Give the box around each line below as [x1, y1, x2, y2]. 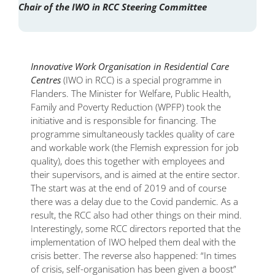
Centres [31, 74, 61, 87]
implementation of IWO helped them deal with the [31, 236, 236, 249]
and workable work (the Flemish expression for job [31, 141, 239, 154]
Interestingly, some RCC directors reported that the [31, 222, 241, 235]
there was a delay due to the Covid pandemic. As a [31, 195, 238, 208]
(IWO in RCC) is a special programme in [61, 74, 222, 87]
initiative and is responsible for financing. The [31, 114, 216, 127]
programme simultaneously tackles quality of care [31, 128, 234, 141]
